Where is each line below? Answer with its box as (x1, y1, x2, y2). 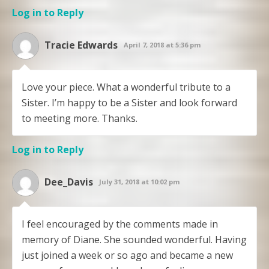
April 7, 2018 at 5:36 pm (124, 40, 201, 49)
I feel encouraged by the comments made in (22, 217, 218, 231)
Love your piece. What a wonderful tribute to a (22, 80, 231, 94)
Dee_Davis (44, 175, 93, 189)
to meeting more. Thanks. (22, 111, 138, 125)
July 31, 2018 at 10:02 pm (99, 177, 180, 186)
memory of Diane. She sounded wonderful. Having (22, 232, 247, 246)
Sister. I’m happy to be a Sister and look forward (22, 95, 237, 109)
